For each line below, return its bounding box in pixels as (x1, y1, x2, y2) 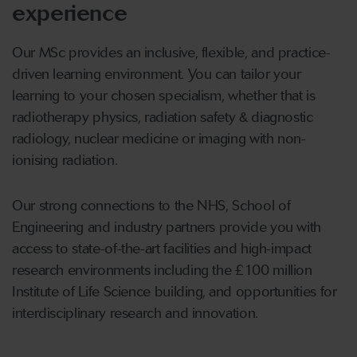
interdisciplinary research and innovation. (12, 304, 258, 322)
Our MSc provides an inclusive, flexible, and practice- (12, 43, 331, 61)
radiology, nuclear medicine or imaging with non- (12, 129, 306, 147)
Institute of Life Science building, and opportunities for (12, 282, 337, 300)
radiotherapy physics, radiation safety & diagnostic (12, 108, 313, 126)
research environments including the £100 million (12, 261, 312, 279)
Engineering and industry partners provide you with (12, 218, 322, 236)
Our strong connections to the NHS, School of (12, 196, 291, 214)
